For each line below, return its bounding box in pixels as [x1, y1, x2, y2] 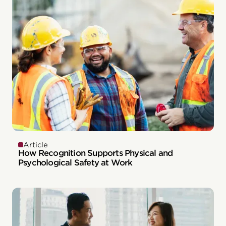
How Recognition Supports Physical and [18, 148, 173, 158]
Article [23, 140, 48, 149]
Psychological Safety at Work [18, 157, 133, 167]
